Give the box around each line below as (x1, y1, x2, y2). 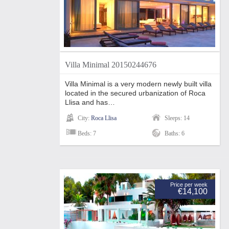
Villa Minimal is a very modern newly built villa (65, 80, 212, 88)
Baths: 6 (165, 130, 185, 137)
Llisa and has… (65, 98, 115, 106)
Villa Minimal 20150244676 (65, 60, 156, 69)
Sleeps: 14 (165, 114, 190, 122)
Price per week (170, 181, 208, 188)
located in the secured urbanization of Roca (65, 89, 205, 97)
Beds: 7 (78, 130, 96, 137)
